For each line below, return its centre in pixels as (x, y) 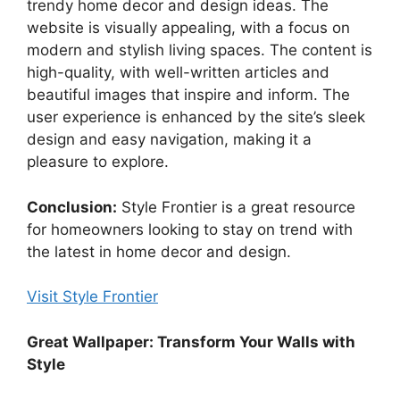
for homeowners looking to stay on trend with (190, 229)
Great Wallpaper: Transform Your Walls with (191, 342)
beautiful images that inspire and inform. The (188, 95)
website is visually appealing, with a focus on (188, 28)
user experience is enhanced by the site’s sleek (196, 117)
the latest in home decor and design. (159, 251)
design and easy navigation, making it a (169, 140)
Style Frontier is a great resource (236, 207)
